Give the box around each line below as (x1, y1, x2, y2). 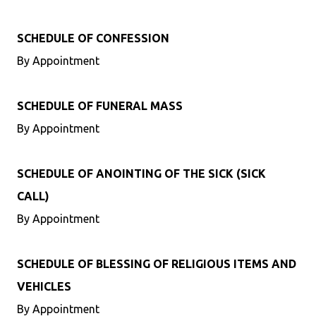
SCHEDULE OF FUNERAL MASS (17, 99, 183, 112)
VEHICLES (17, 280, 71, 293)
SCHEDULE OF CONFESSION (17, 32, 169, 44)
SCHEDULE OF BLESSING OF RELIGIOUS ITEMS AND (17, 257, 296, 270)
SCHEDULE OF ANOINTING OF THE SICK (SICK (17, 167, 266, 180)
